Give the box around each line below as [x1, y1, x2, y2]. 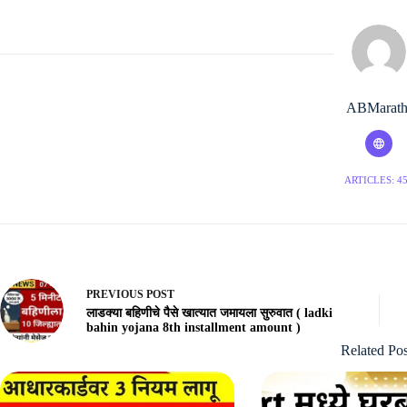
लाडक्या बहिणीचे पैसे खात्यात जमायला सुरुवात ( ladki [86, 306, 333, 321]
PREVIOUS [86, 288, 146, 302]
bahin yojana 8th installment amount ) [86, 321, 301, 335]
